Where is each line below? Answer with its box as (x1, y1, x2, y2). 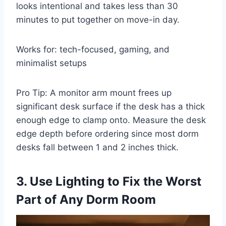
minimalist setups (16, 58, 87, 69)
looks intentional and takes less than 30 (16, 1, 178, 12)
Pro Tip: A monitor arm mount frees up (16, 88, 172, 98)
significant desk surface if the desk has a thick (16, 101, 205, 112)
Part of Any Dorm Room (16, 192, 156, 207)
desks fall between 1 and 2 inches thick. (16, 142, 179, 153)
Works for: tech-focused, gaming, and (16, 44, 169, 55)
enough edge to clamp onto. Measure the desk (16, 115, 206, 126)
